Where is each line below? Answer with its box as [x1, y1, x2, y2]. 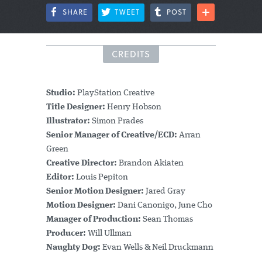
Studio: [46, 89, 75, 98]
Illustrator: [46, 117, 90, 126]
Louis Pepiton [74, 173, 128, 182]
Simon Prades [90, 117, 143, 126]
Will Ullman [86, 229, 132, 238]
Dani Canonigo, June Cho [116, 201, 212, 210]
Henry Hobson [105, 103, 161, 112]
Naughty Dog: [46, 243, 101, 252]
